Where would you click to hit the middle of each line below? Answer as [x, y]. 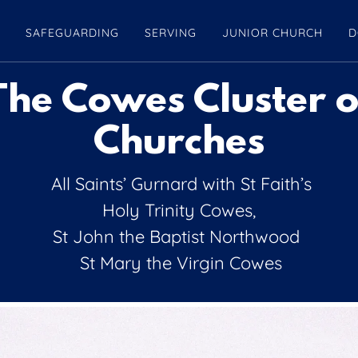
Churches [179, 143]
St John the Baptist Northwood [179, 237]
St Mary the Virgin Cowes [179, 263]
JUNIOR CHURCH [272, 33]
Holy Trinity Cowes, [179, 210]
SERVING [171, 33]
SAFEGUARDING [72, 33]
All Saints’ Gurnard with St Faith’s [179, 184]
